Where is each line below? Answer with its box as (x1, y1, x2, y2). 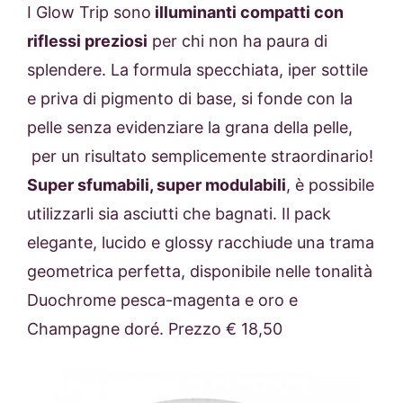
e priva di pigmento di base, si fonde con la (27, 88, 353, 108)
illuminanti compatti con (151, 2, 344, 22)
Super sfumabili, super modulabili (27, 175, 286, 194)
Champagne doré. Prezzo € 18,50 (27, 318, 282, 338)
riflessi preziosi (27, 31, 148, 50)
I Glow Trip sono (27, 2, 151, 22)
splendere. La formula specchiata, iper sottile (27, 59, 368, 79)
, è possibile (286, 175, 374, 194)
